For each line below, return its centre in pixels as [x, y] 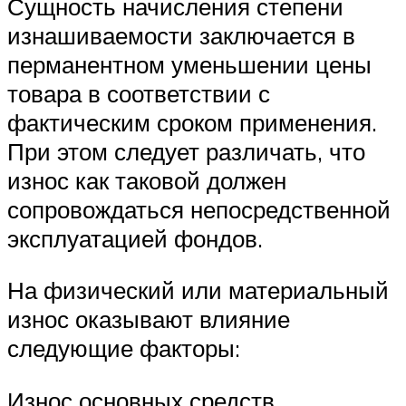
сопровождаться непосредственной [199, 209]
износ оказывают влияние [149, 319]
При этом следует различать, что [186, 151]
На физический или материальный [198, 290]
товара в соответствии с [139, 93]
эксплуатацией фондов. [135, 238]
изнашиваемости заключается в [181, 35]
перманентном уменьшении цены [189, 64]
